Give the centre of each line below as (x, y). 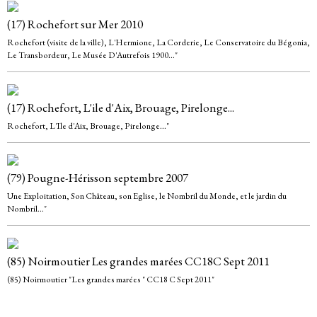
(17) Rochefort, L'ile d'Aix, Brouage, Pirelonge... (121, 107)
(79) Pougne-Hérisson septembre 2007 (98, 178)
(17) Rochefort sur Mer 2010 (75, 24)
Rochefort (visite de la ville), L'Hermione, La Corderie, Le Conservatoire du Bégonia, (158, 43)
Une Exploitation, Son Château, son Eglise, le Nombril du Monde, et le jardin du (147, 196)
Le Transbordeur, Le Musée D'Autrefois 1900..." (92, 56)
